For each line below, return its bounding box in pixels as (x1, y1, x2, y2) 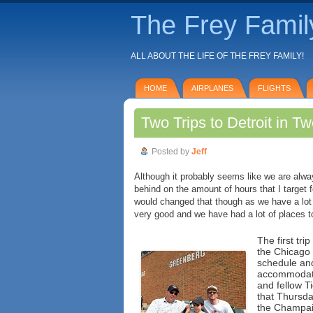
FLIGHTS (258, 84, 291, 92)
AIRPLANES (191, 84, 233, 92)
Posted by (152, 147, 191, 156)
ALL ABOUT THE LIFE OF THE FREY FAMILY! (131, 51, 304, 61)
